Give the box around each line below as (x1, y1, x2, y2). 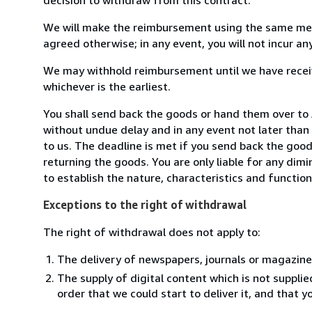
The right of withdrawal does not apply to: (43, 224, 260, 239)
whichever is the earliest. (43, 79, 171, 93)
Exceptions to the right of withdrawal (43, 197, 247, 212)
